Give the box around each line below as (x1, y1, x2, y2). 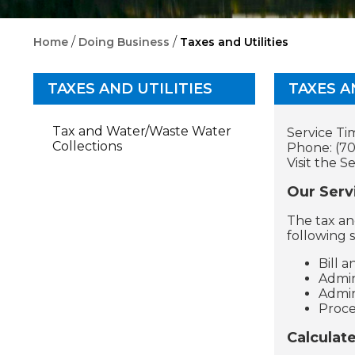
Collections (52, 139, 122, 155)
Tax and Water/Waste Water (52, 124, 231, 139)
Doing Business (78, 35, 170, 50)
